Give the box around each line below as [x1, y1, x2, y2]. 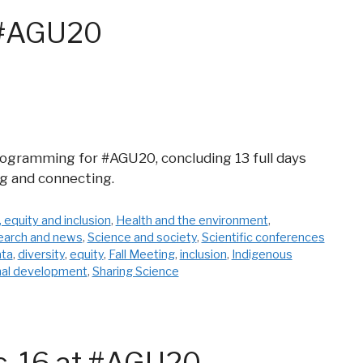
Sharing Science [92, 263, 179, 279]
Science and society [87, 229, 197, 245]
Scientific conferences [201, 229, 325, 245]
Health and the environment [115, 212, 268, 228]
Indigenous [231, 246, 293, 262]
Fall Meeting [108, 246, 175, 262]
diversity [17, 246, 65, 262]
